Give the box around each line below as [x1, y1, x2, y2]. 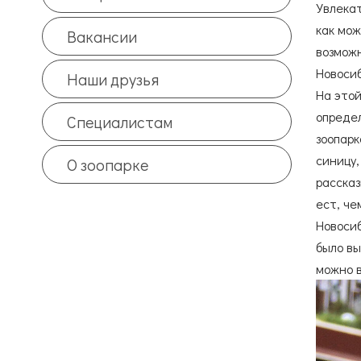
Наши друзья [67, 68, 159, 89]
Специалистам [67, 110, 172, 132]
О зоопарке [67, 153, 148, 175]
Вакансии [67, 25, 137, 47]
